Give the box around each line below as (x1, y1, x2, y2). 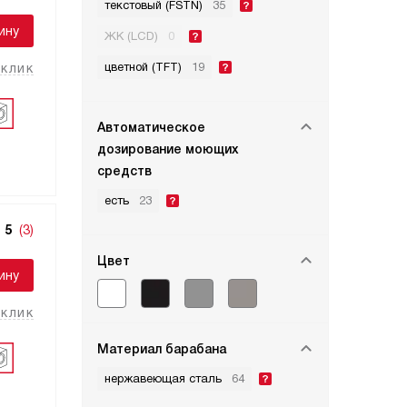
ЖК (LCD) (104, 29, 158, 43)
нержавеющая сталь (104, 372, 222, 385)
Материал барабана (97, 342, 226, 356)
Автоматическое (97, 120, 205, 134)
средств (97, 164, 152, 178)
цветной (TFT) (104, 60, 182, 74)
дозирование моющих (97, 142, 239, 156)
